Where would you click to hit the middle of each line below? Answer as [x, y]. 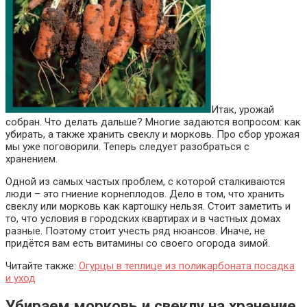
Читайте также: [42, 266]
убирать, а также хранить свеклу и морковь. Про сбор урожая [152, 134]
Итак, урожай [243, 109]
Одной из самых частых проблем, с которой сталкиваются [145, 181]
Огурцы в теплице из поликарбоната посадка [187, 266]
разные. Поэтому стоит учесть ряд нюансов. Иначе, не [135, 231]
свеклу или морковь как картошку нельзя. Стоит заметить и [148, 206]
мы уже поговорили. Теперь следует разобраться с [127, 146]
